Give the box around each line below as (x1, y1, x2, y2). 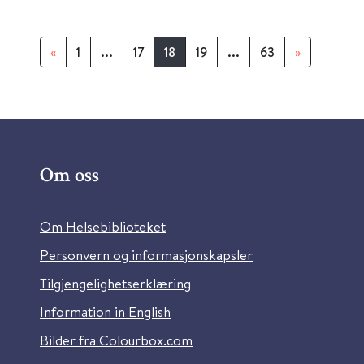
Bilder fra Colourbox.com (40, 331, 193, 349)
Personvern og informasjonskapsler (40, 245, 253, 264)
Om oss (40, 167, 99, 187)
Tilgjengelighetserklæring (40, 274, 191, 292)
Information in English (40, 302, 171, 321)
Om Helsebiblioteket (40, 217, 166, 236)
